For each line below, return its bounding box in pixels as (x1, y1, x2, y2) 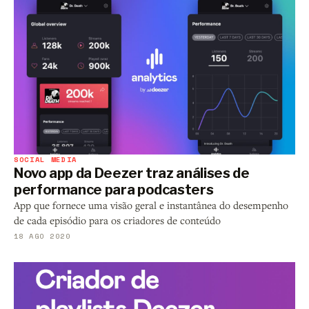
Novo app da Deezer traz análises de (14, 165, 250, 182)
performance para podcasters (14, 181, 214, 199)
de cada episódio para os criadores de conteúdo (14, 214, 221, 228)
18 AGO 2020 (14, 230, 71, 242)
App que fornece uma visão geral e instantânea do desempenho (14, 199, 288, 212)
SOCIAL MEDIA (14, 154, 78, 166)
